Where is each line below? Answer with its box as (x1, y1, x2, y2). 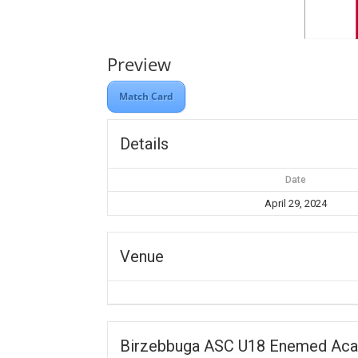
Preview (107, 52, 172, 76)
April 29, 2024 (265, 197, 328, 209)
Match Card (119, 89, 174, 103)
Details (120, 134, 169, 153)
